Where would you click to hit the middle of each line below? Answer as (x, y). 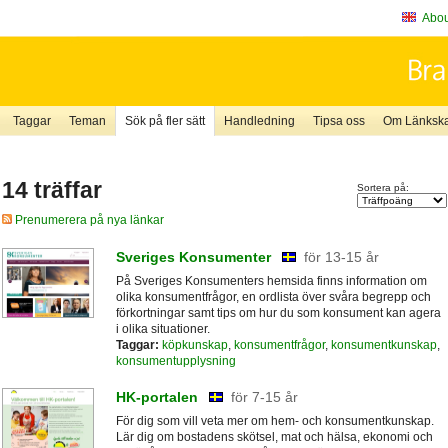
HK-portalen (156, 397)
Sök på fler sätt (164, 121)
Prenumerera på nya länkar (87, 220)
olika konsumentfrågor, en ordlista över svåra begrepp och (273, 296)
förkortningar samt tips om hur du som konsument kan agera (278, 312)
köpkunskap (194, 344)
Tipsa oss (338, 121)
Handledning (259, 121)
